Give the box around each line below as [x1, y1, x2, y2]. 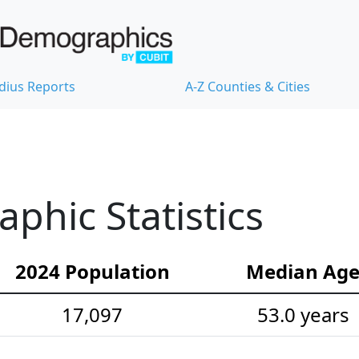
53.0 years [256, 301, 349, 329]
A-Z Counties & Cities [185, 78, 310, 96]
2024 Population [14, 258, 170, 285]
